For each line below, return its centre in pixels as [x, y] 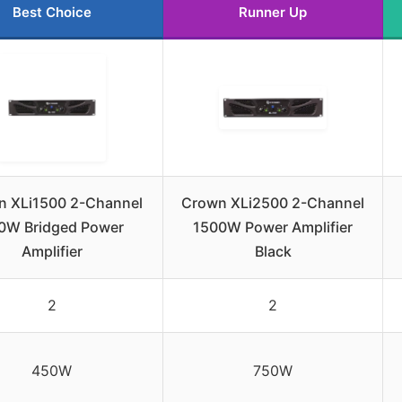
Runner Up [273, 13]
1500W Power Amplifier [273, 227]
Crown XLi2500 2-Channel [273, 203]
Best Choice [52, 13]
